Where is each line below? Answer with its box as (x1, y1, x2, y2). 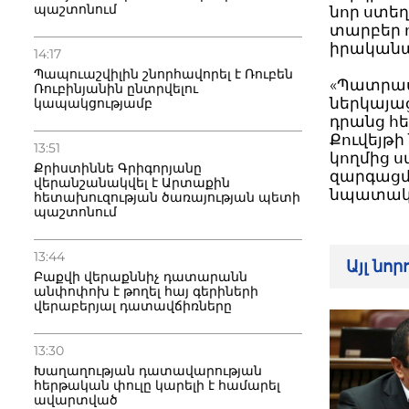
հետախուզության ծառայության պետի (34, 189, 300, 205)
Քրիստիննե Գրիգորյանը (34, 160, 202, 176)
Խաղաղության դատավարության (34, 362, 262, 379)
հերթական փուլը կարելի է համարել (34, 377, 280, 393)
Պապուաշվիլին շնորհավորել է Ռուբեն (34, 66, 293, 82)
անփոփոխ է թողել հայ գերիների (34, 283, 258, 299)
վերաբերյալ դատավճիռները (34, 298, 232, 314)
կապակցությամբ (34, 95, 152, 111)
